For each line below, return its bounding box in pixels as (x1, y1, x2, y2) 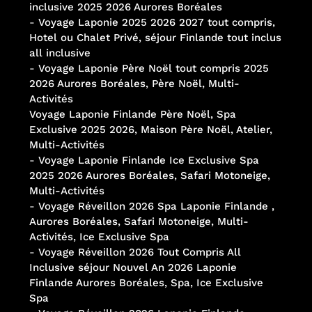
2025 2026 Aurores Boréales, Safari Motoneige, (29, 169, 270, 182)
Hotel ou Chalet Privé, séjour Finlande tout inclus (29, 31, 281, 45)
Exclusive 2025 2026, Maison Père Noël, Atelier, (29, 123, 272, 136)
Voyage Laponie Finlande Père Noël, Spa (29, 108, 236, 121)
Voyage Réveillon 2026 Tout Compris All (38, 246, 241, 259)
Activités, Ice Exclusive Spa (29, 231, 169, 244)
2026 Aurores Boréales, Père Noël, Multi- (29, 77, 240, 91)
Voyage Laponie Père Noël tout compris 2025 (38, 62, 269, 75)
